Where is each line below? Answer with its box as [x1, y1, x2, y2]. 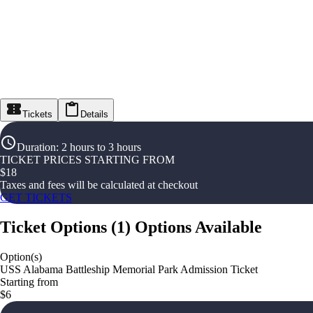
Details [80, 109, 108, 120]
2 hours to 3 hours [61, 141, 141, 154]
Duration [17, 141, 56, 154]
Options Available [135, 218, 262, 237]
